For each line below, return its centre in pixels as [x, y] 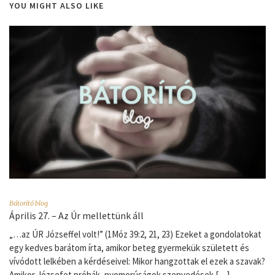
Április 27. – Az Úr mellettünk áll [76, 216]
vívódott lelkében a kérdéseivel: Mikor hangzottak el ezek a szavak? [137, 261]
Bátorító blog [29, 203]
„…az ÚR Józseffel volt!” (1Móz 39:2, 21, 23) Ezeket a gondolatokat [135, 234]
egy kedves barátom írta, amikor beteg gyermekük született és [129, 248]
